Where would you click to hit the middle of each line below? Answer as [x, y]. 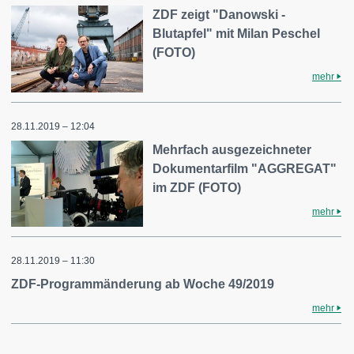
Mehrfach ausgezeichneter [232, 149]
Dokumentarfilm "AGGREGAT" [245, 168]
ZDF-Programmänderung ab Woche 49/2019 [143, 284]
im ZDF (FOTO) [197, 187]
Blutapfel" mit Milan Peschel [237, 34]
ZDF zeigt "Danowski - [219, 15]
